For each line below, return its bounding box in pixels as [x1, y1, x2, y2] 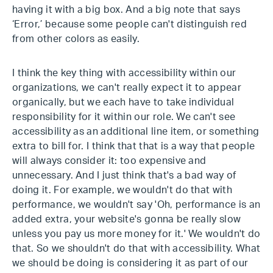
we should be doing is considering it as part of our [12, 258, 249, 268]
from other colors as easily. [12, 34, 140, 44]
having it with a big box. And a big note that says [12, 5, 241, 15]
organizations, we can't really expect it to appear [12, 83, 242, 93]
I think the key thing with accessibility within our [12, 68, 236, 78]
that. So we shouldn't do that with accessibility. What [12, 244, 261, 253]
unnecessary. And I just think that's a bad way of [12, 171, 236, 180]
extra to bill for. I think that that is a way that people [12, 141, 255, 151]
